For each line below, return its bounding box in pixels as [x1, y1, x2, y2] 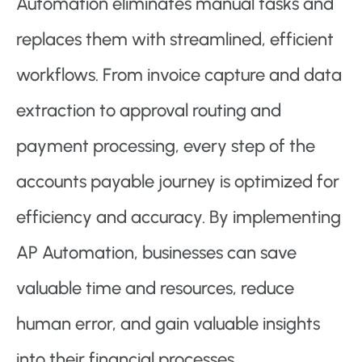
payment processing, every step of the [16, 135, 315, 158]
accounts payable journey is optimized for [16, 170, 339, 193]
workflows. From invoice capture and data [16, 64, 342, 86]
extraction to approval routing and [16, 99, 281, 122]
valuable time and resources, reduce [16, 277, 294, 300]
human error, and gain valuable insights [16, 313, 320, 335]
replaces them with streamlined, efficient [16, 28, 334, 51]
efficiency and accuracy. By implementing [16, 206, 341, 229]
